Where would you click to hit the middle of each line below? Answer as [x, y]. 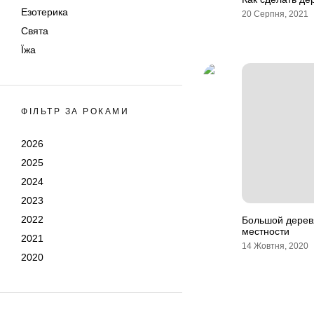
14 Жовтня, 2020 [275, 246]
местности [266, 231]
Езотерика [45, 12]
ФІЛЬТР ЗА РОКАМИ [75, 111]
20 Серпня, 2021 [275, 14]
